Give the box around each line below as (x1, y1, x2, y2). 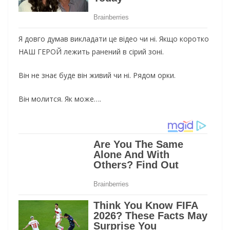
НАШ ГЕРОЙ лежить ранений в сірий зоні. (18, 47, 164, 57)
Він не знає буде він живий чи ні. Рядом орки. (18, 70, 176, 81)
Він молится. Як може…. (18, 94, 101, 104)
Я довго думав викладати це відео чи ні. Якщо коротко (18, 34, 209, 44)
